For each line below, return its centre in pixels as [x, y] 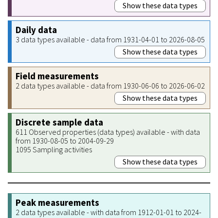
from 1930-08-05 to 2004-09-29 [65, 140]
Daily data [36, 30]
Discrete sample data [59, 122]
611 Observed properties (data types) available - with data [108, 132]
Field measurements [57, 76]
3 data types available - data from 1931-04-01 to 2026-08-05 [110, 39]
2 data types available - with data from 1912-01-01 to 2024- [109, 212]
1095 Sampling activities [54, 149]
